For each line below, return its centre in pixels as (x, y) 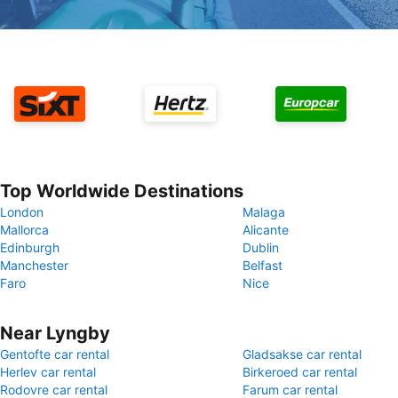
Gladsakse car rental (302, 354)
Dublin (261, 247)
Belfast (263, 265)
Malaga (264, 212)
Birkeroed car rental (300, 372)
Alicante (266, 230)
